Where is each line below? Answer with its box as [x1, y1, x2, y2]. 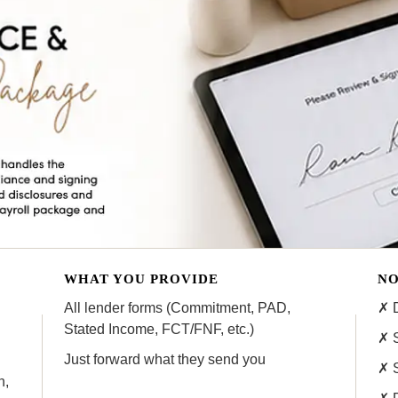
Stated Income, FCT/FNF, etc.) [64, 322, 255, 338]
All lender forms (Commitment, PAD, [64, 300, 291, 316]
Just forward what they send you [64, 352, 267, 368]
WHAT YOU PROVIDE [64, 272, 219, 287]
